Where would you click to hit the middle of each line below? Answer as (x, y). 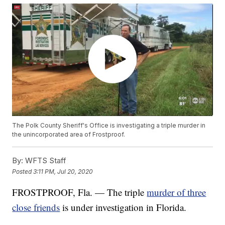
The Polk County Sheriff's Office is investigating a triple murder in (109, 126)
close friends (36, 207)
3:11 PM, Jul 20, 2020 (63, 171)
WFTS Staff (45, 161)
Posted (23, 171)
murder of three (177, 192)
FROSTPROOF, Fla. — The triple (80, 192)
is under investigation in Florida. (123, 207)
